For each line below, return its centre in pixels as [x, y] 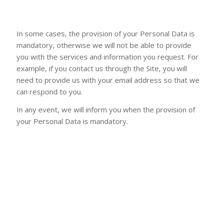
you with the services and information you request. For [107, 57]
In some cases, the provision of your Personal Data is [105, 33]
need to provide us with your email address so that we [108, 80]
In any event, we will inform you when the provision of [106, 109]
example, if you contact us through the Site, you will [101, 68]
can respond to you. [49, 92]
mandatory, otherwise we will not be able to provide [104, 45]
